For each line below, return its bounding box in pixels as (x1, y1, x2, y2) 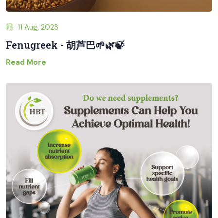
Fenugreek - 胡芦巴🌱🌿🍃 (6, 38, 125, 52)
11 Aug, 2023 (16, 22, 58, 33)
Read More (6, 57, 46, 68)
